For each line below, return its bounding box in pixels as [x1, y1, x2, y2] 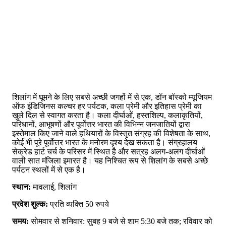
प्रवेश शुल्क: [12, 200, 48, 209]
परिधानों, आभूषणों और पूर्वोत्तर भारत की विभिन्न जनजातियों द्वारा [12, 120, 190, 129]
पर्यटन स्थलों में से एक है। [12, 165, 86, 175]
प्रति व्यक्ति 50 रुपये [48, 200, 109, 209]
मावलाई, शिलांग [31, 183, 77, 192]
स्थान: [12, 183, 31, 192]
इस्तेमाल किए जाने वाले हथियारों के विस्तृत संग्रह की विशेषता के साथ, [12, 129, 210, 138]
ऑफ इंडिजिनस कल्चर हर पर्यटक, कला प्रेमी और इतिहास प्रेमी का [12, 102, 202, 111]
